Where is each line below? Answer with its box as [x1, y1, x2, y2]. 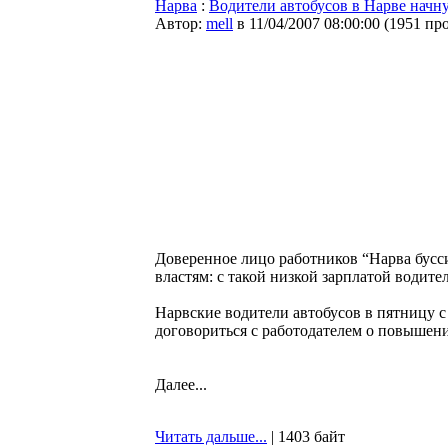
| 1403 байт [267, 428, 345, 445]
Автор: [155, 15, 206, 32]
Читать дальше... [155, 428, 267, 445]
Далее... [155, 376, 207, 393]
